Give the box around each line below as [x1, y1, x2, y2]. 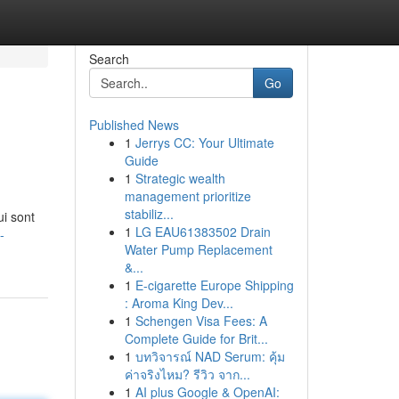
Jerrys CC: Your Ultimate [134, 134, 274, 151]
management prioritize [124, 187, 251, 205]
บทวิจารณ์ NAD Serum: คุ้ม [134, 347, 285, 365]
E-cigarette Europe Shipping [134, 276, 294, 294]
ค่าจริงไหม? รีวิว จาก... [124, 365, 250, 383]
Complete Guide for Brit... [124, 330, 268, 347]
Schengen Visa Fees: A [134, 312, 267, 330]
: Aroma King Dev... [124, 294, 233, 312]
